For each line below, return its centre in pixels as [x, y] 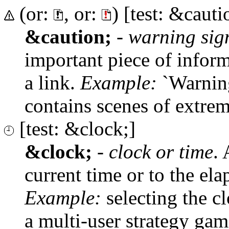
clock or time [161, 151]
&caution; [68, 36]
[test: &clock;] [75, 128]
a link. [52, 82]
